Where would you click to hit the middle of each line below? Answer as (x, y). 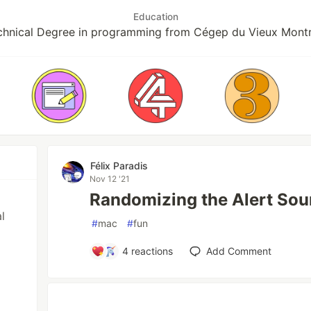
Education (155, 17)
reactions (151, 251)
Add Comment (239, 251)
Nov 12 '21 (110, 179)
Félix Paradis (119, 166)
